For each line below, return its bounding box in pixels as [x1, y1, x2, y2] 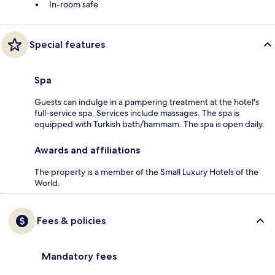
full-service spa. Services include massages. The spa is [34, 107, 239, 118]
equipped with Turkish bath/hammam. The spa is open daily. [34, 118, 265, 130]
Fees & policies [37, 214, 106, 227]
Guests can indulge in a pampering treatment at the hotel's [34, 96, 259, 107]
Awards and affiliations [34, 144, 140, 156]
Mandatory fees [42, 250, 117, 262]
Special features [29, 38, 105, 50]
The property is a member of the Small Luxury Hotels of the [34, 166, 258, 177]
